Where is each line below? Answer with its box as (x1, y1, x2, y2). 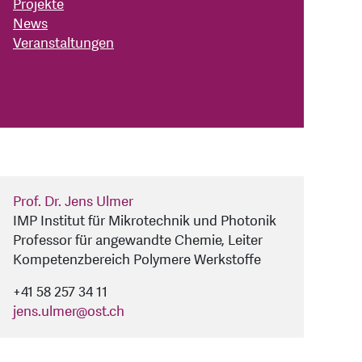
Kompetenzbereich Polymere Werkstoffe (13, 250, 261, 270)
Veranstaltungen (13, 34, 114, 53)
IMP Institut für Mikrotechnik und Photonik (13, 212, 276, 231)
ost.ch (87, 302, 124, 322)
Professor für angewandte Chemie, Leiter (13, 231, 263, 250)
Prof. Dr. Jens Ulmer (13, 192, 133, 212)
